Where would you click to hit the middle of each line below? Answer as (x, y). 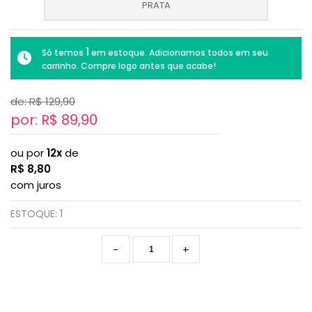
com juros (36, 185)
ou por (29, 153)
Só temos (64, 52)
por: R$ (36, 119)
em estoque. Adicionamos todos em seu (179, 52)
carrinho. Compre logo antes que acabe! (129, 65)
